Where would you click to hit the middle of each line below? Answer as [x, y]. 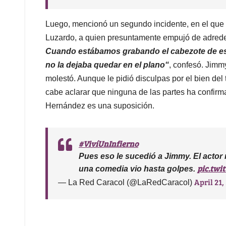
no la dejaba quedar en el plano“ [107, 65]
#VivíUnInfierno [108, 144]
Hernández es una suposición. [100, 106]
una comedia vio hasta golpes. [138, 169]
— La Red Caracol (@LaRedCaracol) [126, 183]
